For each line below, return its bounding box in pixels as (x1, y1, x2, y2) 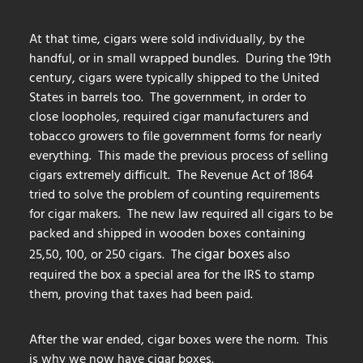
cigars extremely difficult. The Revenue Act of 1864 (29, 165, 314, 184)
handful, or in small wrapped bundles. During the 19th (29, 49, 331, 67)
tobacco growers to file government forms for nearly (29, 126, 322, 145)
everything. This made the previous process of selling (29, 146, 328, 164)
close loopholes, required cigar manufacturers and (29, 107, 309, 126)
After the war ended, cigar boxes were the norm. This (29, 330, 328, 348)
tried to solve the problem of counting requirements (29, 185, 320, 203)
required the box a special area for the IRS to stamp (29, 265, 314, 284)
